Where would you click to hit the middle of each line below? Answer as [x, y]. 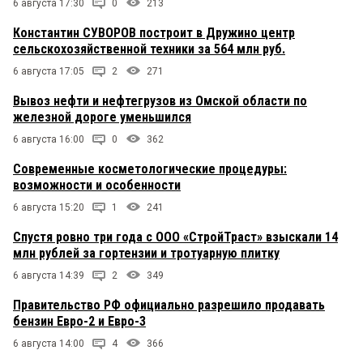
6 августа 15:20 [49, 207]
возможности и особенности [97, 185]
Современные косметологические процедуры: [150, 169]
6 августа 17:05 [49, 71]
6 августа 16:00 [49, 139]
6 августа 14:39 [49, 275]
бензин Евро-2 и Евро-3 [79, 321]
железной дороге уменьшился [102, 117]
